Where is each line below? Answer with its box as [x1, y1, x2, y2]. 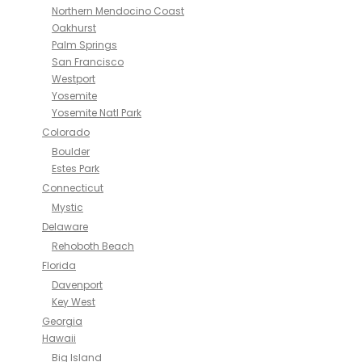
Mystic [52, 200, 83, 214]
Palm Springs [52, 38, 117, 52]
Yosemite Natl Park [52, 106, 141, 120]
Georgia [42, 314, 82, 328]
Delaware [42, 220, 88, 234]
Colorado [42, 125, 90, 139]
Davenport [52, 278, 103, 292]
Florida [42, 259, 76, 272]
